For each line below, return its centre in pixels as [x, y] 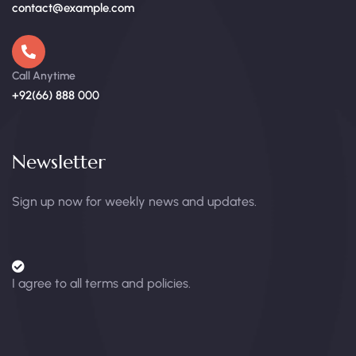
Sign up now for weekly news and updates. [134, 202]
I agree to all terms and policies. [101, 284]
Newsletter [59, 163]
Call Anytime [44, 76]
